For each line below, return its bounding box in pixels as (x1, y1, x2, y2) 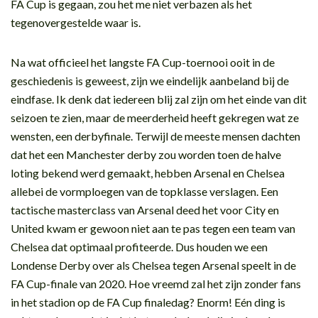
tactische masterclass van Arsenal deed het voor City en (11, 202, 279, 216)
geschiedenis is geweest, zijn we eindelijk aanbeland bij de (11, 73, 289, 87)
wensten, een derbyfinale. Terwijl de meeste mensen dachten (11, 128, 300, 143)
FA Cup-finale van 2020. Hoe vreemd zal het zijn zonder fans (11, 276, 301, 290)
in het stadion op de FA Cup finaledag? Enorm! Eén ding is (11, 295, 285, 309)
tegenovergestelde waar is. (11, 15, 141, 29)
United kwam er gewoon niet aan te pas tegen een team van (11, 221, 295, 235)
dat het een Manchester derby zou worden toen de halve (11, 147, 281, 161)
